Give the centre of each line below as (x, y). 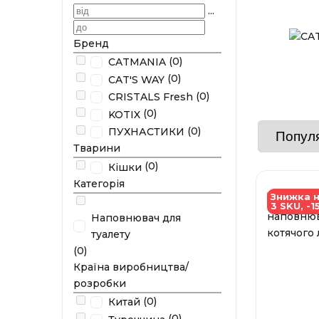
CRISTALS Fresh (151, 97)
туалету (111, 234)
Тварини (97, 148)
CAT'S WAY (136, 79)
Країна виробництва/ (131, 267)
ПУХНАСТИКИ (146, 132)
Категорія (99, 183)
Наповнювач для (136, 218)
